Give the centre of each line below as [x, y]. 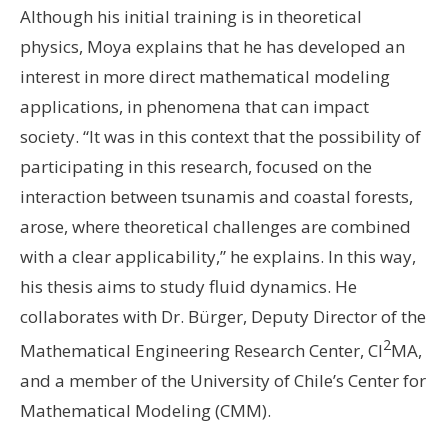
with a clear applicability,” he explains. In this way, [218, 257]
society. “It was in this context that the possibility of [220, 137]
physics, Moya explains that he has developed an [212, 47]
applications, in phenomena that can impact [194, 107]
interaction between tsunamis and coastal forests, [216, 197]
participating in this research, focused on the [196, 167]
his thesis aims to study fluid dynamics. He [188, 287]
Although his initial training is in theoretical [191, 17]
